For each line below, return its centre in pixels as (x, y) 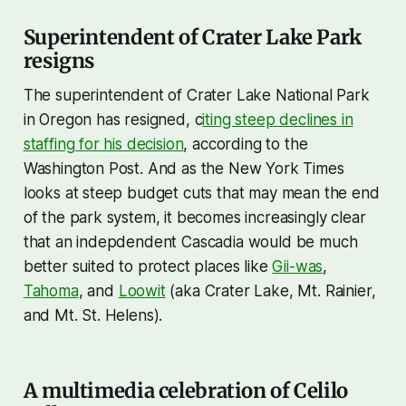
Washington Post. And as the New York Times (184, 168)
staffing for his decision (103, 144)
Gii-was (298, 266)
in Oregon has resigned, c (113, 119)
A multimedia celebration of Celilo (185, 390)
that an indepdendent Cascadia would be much (190, 242)
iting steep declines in (278, 119)
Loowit (142, 290)
